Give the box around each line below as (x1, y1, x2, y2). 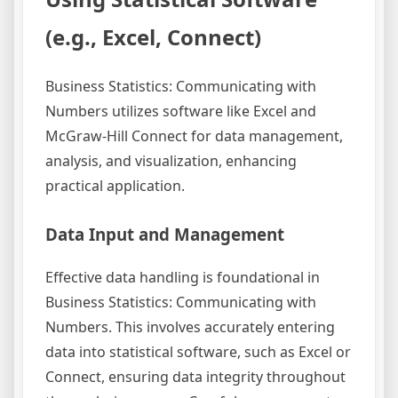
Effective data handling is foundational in (45, 267, 320, 288)
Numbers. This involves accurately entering (45, 317, 335, 338)
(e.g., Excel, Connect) (45, 21, 261, 52)
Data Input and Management (45, 222, 284, 245)
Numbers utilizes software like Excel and (45, 100, 316, 121)
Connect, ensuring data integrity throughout (45, 367, 346, 387)
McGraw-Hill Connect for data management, (45, 125, 343, 146)
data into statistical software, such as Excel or (45, 342, 351, 362)
